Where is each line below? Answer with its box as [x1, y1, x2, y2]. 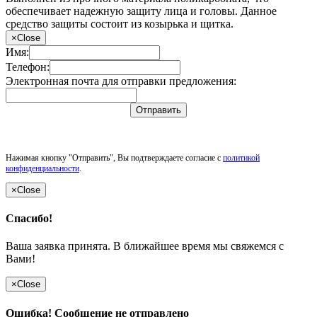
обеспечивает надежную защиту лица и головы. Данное [6, 4, 277, 17]
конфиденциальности [6, 163, 79, 173]
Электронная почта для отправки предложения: [6, 74, 236, 87]
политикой [223, 152, 260, 163]
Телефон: [6, 60, 50, 73]
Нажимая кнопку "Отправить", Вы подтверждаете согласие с [6, 152, 223, 163]
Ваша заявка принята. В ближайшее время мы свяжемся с [6, 240, 284, 253]
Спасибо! [6, 212, 52, 225]
